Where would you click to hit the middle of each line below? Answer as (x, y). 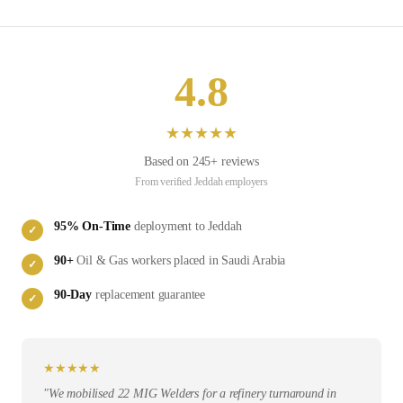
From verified (165, 182)
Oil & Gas (102, 261)
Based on (168, 162)
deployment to (170, 227)
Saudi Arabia (254, 261)
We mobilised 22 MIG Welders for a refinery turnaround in (192, 394)
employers (245, 182)
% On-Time (99, 227)
